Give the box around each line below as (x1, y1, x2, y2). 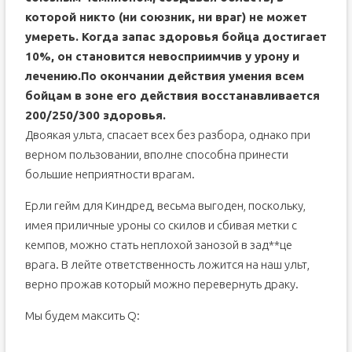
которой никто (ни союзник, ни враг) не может (24, 10, 307, 24)
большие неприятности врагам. (24, 167, 195, 181)
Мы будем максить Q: (24, 309, 140, 322)
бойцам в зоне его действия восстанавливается (24, 89, 320, 102)
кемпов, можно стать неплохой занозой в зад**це (24, 238, 292, 251)
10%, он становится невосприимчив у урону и (24, 49, 299, 63)
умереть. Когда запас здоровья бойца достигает (24, 30, 327, 43)
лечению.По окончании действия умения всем (24, 69, 304, 82)
